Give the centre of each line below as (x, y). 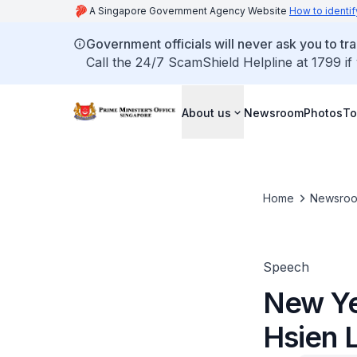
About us (206, 112)
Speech (286, 267)
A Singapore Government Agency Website (189, 11)
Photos (323, 112)
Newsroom (274, 112)
